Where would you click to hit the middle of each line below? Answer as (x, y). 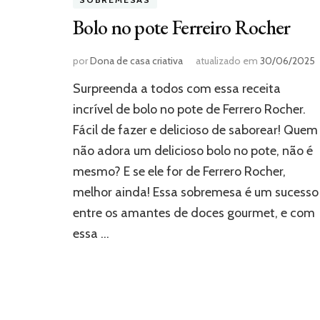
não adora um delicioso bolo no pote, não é (193, 151)
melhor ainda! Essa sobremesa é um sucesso (196, 192)
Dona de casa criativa (136, 61)
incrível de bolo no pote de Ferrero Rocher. (189, 110)
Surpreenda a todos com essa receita (177, 89)
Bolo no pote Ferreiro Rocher (182, 27)
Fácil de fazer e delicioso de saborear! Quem (195, 130)
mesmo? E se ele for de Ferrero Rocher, (179, 172)
